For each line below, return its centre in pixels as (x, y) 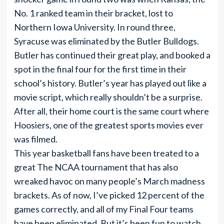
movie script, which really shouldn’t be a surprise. (108, 97)
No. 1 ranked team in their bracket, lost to (93, 13)
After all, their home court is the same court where (111, 111)
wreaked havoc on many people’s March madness (109, 181)
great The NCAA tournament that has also (96, 167)
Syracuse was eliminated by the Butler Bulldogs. (106, 41)
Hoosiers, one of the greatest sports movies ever (108, 125)
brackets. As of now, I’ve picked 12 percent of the (109, 195)
